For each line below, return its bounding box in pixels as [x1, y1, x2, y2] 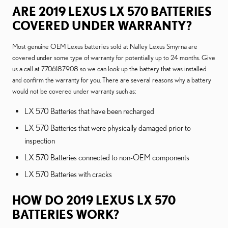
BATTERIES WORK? [12, 207, 119, 221]
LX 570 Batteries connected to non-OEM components [24, 153, 189, 162]
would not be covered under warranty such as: [12, 87, 136, 95]
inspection [24, 136, 55, 145]
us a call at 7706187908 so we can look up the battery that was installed [12, 65, 207, 73]
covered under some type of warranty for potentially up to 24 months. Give [12, 53, 215, 62]
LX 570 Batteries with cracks [24, 169, 112, 179]
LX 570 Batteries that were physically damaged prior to [24, 123, 191, 132]
